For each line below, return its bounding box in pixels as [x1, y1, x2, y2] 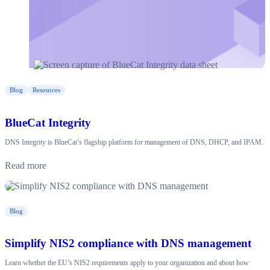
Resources [33, 86, 60, 93]
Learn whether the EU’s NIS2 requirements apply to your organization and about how [5, 259, 249, 268]
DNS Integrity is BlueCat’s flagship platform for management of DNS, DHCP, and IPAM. [5, 137, 263, 146]
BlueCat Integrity [5, 116, 91, 129]
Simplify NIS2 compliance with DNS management [5, 237, 251, 250]
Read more [5, 160, 46, 171]
